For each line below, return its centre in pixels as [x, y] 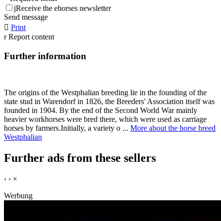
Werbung [18, 196]
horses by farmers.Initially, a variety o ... [67, 128]
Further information [45, 56]
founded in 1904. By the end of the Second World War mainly [101, 110]
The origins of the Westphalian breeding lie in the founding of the [105, 93]
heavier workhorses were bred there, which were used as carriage [105, 119]
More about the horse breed [173, 128]
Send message [26, 17]
